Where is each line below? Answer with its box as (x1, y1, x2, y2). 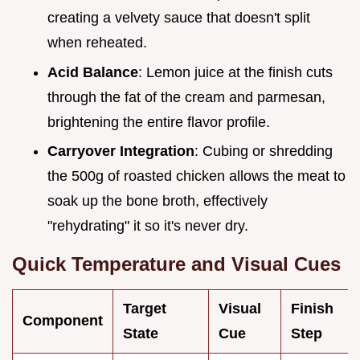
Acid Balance (47, 63, 138, 80)
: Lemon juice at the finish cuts (138, 63, 333, 80)
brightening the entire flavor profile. (47, 113, 270, 130)
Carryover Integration (47, 143, 194, 160)
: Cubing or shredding (194, 143, 333, 160)
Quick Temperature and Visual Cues (12, 253, 341, 276)
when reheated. (47, 35, 147, 51)
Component (22, 313, 103, 329)
